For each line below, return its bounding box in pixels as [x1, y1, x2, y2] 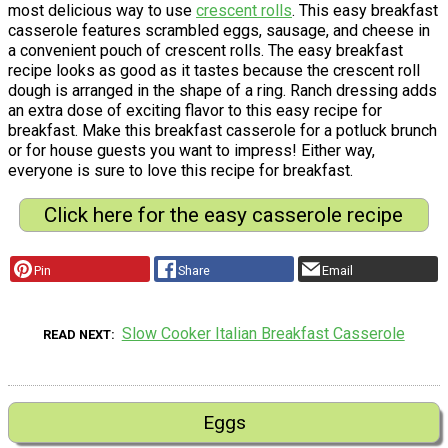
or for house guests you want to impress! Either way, [8, 140, 375, 160]
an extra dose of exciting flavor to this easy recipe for [8, 100, 382, 120]
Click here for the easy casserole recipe [44, 202, 404, 227]
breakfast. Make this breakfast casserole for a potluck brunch [8, 120, 437, 140]
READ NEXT [43, 326, 112, 342]
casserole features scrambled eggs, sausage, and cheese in [8, 20, 430, 40]
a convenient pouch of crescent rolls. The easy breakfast [8, 40, 403, 60]
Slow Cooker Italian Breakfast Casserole [121, 323, 405, 343]
